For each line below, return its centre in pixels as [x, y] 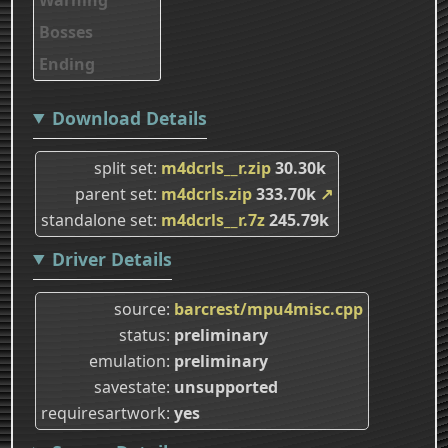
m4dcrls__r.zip [216, 167]
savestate [130, 386]
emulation [127, 360]
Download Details [129, 117]
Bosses [66, 31]
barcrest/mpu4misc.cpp [268, 308]
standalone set [97, 219]
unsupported [226, 386]
